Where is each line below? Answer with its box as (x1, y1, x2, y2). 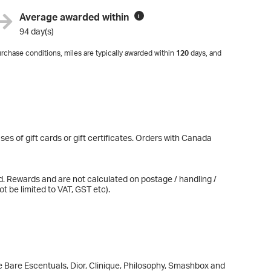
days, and (189, 48, 221, 57)
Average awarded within (19, 10, 129, 23)
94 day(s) (19, 26, 54, 36)
